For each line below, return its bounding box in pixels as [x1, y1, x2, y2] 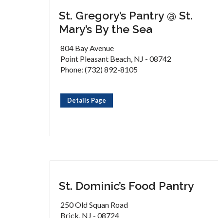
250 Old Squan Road [60, 200, 128, 209]
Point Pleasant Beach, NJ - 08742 [60, 54, 171, 63]
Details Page [67, 96, 106, 104]
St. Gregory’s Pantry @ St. [59, 9, 193, 22]
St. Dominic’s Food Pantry [59, 179, 194, 192]
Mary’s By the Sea [59, 22, 152, 36]
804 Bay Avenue [60, 43, 114, 53]
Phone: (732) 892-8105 [60, 65, 138, 74]
